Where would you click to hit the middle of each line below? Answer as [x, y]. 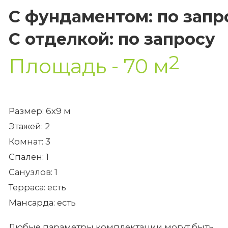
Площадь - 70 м [89, 66]
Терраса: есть [37, 187]
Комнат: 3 [30, 141]
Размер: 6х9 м [40, 111]
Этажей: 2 [29, 126]
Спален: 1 [29, 157]
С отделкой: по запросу [112, 39]
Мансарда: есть [42, 203]
